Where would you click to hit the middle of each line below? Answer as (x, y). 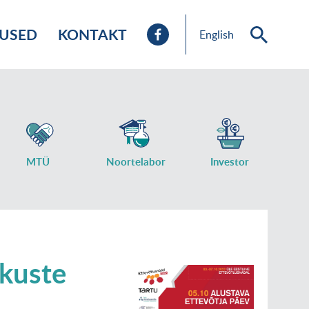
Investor (230, 162)
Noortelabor (136, 162)
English (217, 34)
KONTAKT (92, 34)
